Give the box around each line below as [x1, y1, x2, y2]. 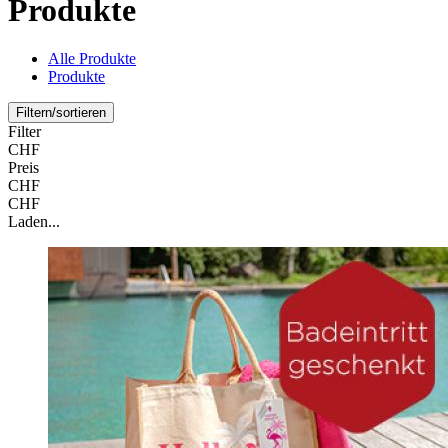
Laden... [8, 213, 60, 231]
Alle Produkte [48, 50, 136, 68]
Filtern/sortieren [16, 105, 106, 121]
